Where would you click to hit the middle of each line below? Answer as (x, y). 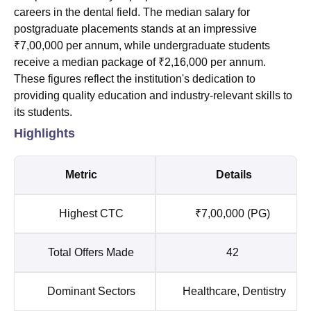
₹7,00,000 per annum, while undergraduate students (142, 45)
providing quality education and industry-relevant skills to (153, 95)
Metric (91, 174)
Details (233, 174)
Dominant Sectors (91, 291)
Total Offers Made (91, 252)
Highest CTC (91, 213)
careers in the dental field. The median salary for (132, 12)
